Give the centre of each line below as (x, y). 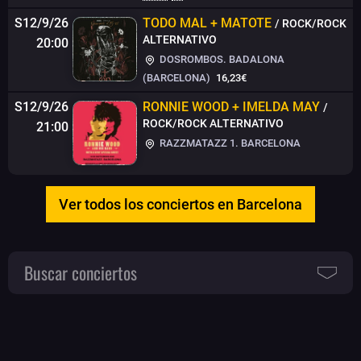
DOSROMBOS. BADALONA (221, 60)
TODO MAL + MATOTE (207, 23)
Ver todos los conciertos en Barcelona (180, 204)
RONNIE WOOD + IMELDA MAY (231, 107)
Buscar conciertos (81, 272)
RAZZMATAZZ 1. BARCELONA (229, 143)
